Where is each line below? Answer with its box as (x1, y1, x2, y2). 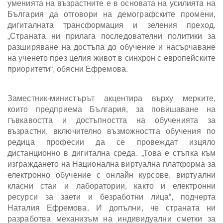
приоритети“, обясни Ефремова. (7, 65, 128, 74)
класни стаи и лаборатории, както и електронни (7, 182, 216, 191)
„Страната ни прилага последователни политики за (7, 32, 216, 41)
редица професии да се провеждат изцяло (7, 138, 216, 147)
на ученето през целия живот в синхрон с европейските (7, 54, 216, 63)
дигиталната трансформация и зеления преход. (7, 21, 216, 30)
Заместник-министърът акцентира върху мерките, (7, 94, 216, 103)
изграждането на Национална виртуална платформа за (7, 160, 216, 169)
